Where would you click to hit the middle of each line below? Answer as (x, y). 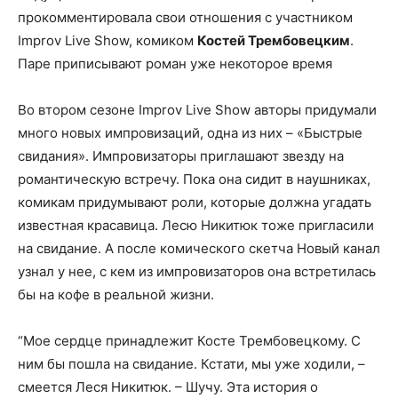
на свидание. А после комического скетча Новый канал (199, 249)
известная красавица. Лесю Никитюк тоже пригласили (196, 226)
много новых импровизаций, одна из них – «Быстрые (190, 133)
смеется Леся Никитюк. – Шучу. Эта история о (168, 387)
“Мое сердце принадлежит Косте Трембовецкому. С (189, 341)
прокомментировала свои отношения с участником (185, 18)
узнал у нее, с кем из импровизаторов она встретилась (197, 272)
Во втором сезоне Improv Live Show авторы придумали (197, 110)
